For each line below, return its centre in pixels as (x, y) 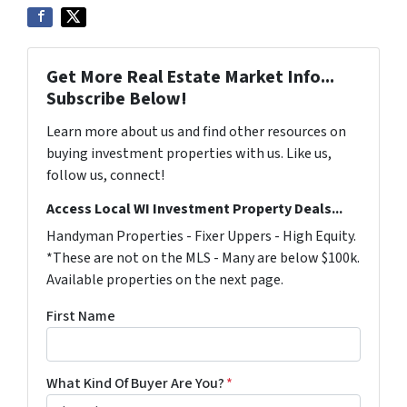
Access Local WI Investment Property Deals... (194, 208)
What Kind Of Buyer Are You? (135, 383)
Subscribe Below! (117, 99)
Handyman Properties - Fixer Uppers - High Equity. (201, 236)
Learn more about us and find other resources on (196, 131)
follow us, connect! (105, 175)
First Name (81, 316)
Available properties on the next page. (165, 279)
